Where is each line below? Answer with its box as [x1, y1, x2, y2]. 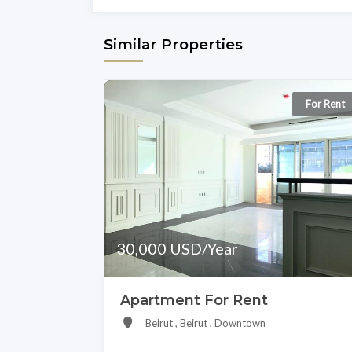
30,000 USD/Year [116, 239, 238, 258]
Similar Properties [104, 35, 243, 54]
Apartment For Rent [120, 291, 268, 310]
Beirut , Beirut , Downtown [145, 317, 266, 330]
